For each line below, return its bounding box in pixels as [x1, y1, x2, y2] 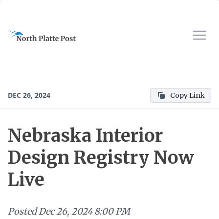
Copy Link [170, 91, 205, 100]
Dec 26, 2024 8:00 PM [39, 206, 130, 217]
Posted [8, 206, 37, 217]
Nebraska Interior [8, 125, 163, 147]
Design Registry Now [8, 147, 194, 169]
